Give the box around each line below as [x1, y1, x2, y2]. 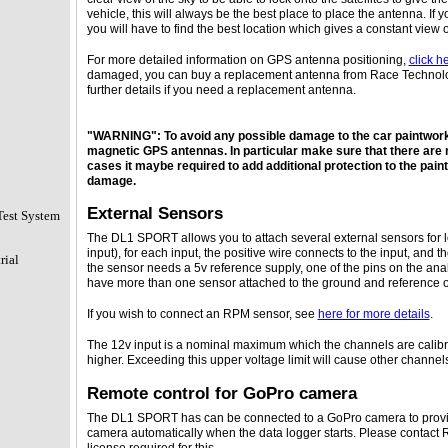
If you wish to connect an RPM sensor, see [86, 307, 318, 322]
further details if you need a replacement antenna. [86, 82, 356, 97]
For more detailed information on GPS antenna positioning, [86, 52, 409, 67]
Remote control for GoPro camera [86, 382, 357, 403]
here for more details [317, 307, 430, 322]
